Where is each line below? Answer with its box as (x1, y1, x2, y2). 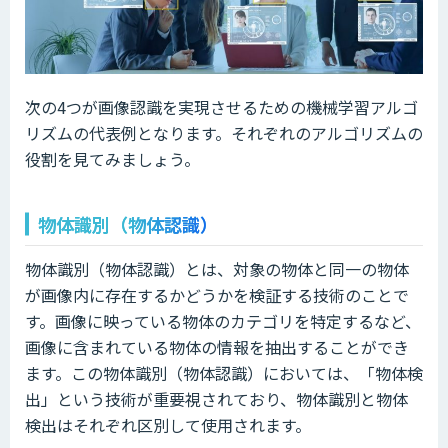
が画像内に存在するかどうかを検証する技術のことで (25, 283, 409, 308)
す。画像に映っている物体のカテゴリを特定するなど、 (25, 309, 421, 334)
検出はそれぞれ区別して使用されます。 (25, 413, 311, 438)
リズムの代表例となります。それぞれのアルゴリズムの (25, 121, 423, 146)
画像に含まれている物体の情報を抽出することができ (25, 335, 409, 360)
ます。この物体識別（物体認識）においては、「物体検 (25, 361, 423, 386)
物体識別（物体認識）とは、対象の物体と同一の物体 (25, 257, 409, 282)
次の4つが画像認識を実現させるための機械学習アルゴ (25, 95, 418, 120)
